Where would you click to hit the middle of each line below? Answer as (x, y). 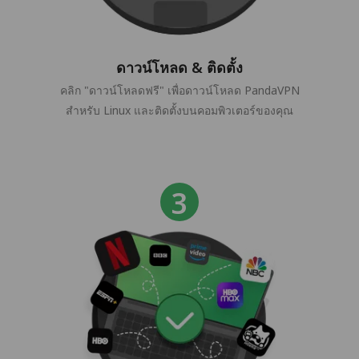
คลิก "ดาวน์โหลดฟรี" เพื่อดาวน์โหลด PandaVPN (179, 91)
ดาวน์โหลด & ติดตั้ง (179, 68)
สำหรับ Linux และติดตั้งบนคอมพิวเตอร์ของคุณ (179, 111)
